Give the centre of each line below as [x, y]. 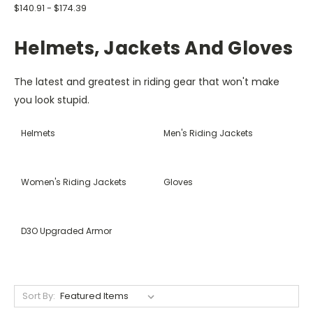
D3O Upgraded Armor [66, 231]
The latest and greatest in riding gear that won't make [147, 81]
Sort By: [38, 296]
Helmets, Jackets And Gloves [153, 48]
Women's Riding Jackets [74, 182]
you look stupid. [52, 100]
